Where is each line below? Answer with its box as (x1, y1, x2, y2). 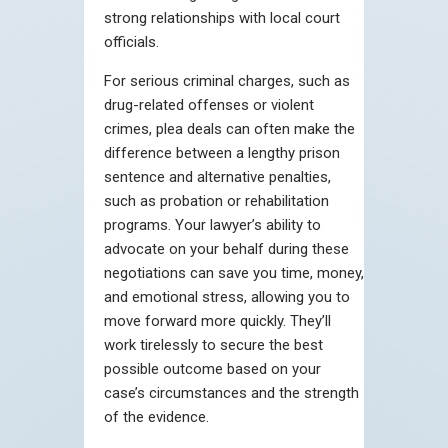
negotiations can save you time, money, (104, 263, 364, 282)
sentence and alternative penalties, (104, 167, 331, 186)
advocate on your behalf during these (104, 239, 349, 258)
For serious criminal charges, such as (104, 71, 350, 90)
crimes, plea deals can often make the (104, 119, 355, 138)
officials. (104, 32, 159, 51)
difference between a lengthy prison (104, 143, 340, 162)
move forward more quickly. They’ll (104, 311, 331, 330)
